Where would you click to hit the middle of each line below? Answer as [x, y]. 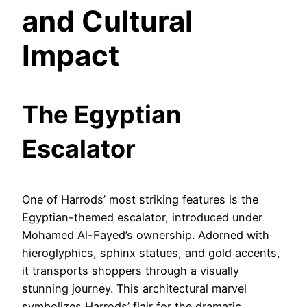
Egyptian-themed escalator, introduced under [142, 217]
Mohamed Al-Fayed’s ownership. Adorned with [146, 235]
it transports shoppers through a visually [131, 270]
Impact [71, 55]
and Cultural [107, 21]
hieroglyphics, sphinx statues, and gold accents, [151, 253]
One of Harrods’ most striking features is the [140, 199]
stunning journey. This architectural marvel [134, 288]
